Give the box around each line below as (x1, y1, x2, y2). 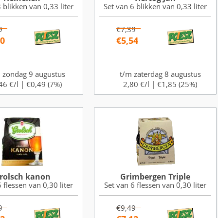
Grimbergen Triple (120, 171, 190, 182)
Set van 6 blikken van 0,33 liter (104, 1, 207, 11)
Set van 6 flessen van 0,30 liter (104, 180, 206, 190)
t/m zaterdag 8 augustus (119, 69, 201, 79)
